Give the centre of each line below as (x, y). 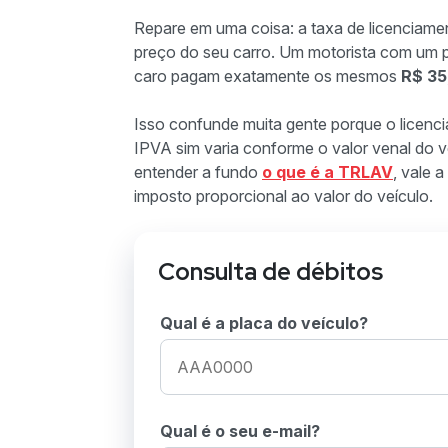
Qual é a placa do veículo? (264, 323)
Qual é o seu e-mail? (240, 431)
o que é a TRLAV (327, 172)
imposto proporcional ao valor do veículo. (283, 196)
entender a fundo (198, 172)
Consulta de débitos (270, 271)
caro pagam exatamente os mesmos (267, 76)
